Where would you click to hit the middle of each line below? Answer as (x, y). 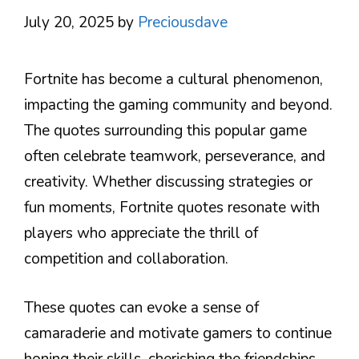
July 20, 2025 (69, 22)
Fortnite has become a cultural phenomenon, (173, 79)
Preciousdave (183, 22)
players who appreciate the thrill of (141, 233)
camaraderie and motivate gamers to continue (178, 333)
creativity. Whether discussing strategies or (168, 182)
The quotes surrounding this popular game (165, 131)
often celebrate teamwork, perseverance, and (175, 156)
